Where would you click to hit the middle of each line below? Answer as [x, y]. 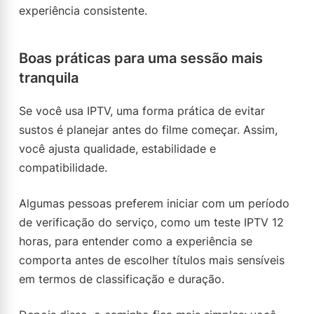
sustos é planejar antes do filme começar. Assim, [148, 130]
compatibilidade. [63, 168]
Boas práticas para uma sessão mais [141, 58]
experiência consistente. [83, 11]
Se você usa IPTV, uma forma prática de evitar [142, 111]
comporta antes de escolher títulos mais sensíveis [152, 260]
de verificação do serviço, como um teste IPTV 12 [151, 222]
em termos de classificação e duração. [122, 279]
